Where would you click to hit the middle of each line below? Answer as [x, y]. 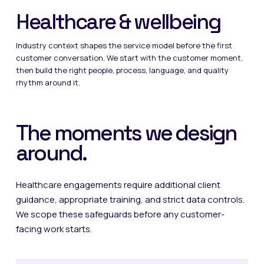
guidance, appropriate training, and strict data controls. [130, 199]
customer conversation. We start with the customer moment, [129, 58]
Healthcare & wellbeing [118, 22]
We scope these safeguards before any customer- [120, 214]
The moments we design [126, 133]
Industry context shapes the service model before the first [124, 45]
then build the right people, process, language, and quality [122, 70]
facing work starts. [54, 229]
